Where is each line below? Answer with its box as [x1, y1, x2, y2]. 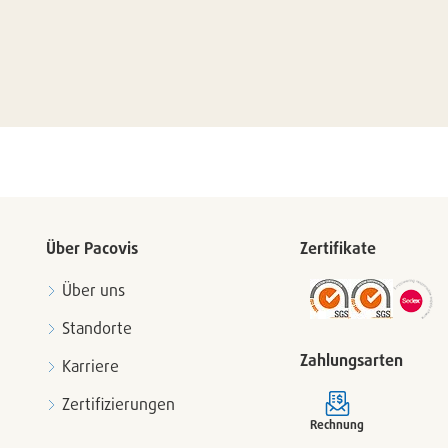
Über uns [61, 280, 125, 300]
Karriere [61, 356, 119, 376]
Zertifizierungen [61, 394, 175, 414]
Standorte [61, 318, 132, 338]
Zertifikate [300, 238, 376, 258]
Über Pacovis [45, 238, 138, 258]
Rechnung [310, 417, 364, 432]
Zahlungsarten [300, 350, 403, 370]
